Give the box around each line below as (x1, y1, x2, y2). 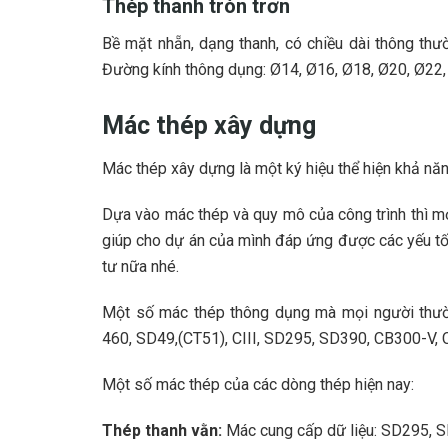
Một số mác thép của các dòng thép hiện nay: (102, 374, 414, 394)
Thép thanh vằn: (102, 420, 226, 440)
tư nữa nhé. (102, 256, 179, 276)
